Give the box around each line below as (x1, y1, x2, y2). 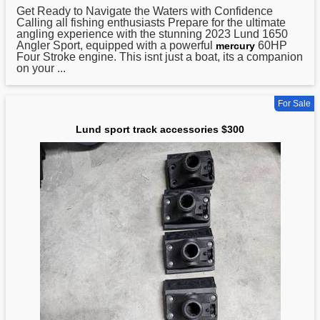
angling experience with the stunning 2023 (16, 28, 234, 41)
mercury (216, 40, 255, 52)
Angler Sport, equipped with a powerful (16, 39, 216, 52)
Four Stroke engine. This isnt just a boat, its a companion (16, 51, 303, 64)
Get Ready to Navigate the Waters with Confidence (16, 5, 273, 18)
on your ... (16, 62, 66, 75)
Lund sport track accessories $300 (76, 124, 244, 136)
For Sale (278, 99, 311, 109)
